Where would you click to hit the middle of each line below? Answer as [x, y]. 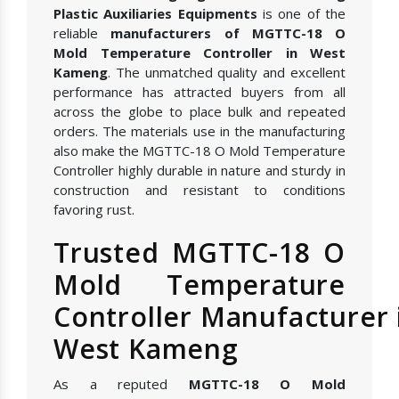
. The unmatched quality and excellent [227, 72]
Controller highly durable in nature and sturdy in [199, 170]
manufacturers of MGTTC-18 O [228, 33]
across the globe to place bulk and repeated [199, 111]
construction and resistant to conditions [199, 189]
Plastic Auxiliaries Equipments [155, 13]
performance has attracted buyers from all [199, 91]
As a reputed [121, 383]
